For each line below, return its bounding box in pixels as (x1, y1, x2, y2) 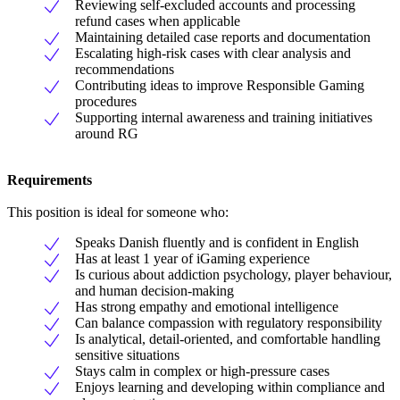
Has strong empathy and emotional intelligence (75, 298, 338, 314)
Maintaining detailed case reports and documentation (75, 29, 371, 45)
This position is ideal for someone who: (7, 204, 229, 220)
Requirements (7, 171, 92, 187)
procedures (75, 93, 137, 109)
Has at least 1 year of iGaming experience (75, 250, 310, 266)
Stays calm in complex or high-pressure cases (75, 362, 329, 379)
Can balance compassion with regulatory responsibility (75, 314, 382, 330)
